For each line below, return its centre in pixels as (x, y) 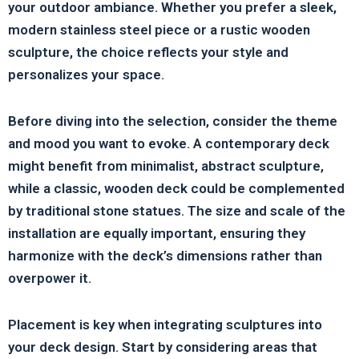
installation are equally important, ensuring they (157, 234)
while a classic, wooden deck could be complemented (176, 189)
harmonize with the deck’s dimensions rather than (165, 256)
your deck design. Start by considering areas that (163, 347)
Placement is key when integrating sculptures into (165, 324)
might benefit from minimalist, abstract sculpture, (166, 166)
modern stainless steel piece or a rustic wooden (159, 30)
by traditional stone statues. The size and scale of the (177, 211)
